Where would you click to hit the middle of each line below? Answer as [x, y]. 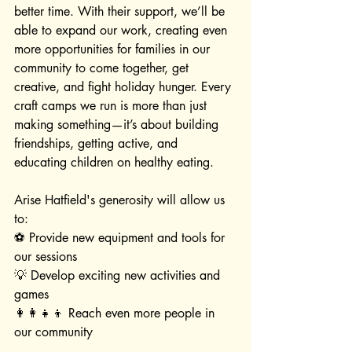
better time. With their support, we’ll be [121, 11]
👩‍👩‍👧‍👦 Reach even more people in [116, 313]
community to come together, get [103, 68]
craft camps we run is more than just [112, 105]
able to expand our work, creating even [123, 30]
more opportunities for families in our [114, 49]
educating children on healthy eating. [114, 162]
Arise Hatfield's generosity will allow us [121, 200]
